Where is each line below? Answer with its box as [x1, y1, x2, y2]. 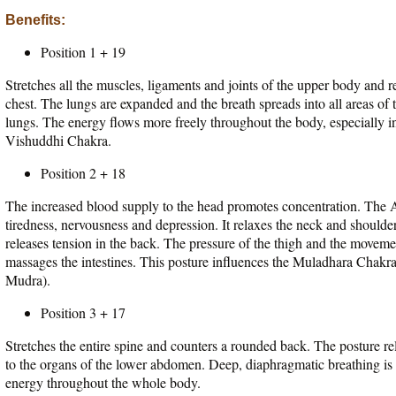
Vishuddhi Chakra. [5, 131, 111, 149]
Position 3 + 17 [41, 303, 126, 322]
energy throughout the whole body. [5, 373, 201, 392]
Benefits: [5, 12, 65, 27]
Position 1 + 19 [41, 42, 126, 61]
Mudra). [5, 270, 50, 289]
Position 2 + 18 [41, 164, 126, 182]
